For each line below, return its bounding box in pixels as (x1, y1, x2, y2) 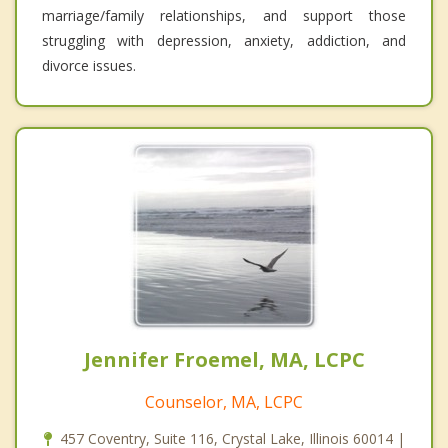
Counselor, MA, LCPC (145, 391, 303, 414)
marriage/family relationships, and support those (42, 6, 406, 26)
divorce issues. (42, 56, 136, 76)
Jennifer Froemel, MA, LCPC (83, 346, 365, 374)
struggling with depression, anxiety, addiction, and (42, 31, 406, 51)
